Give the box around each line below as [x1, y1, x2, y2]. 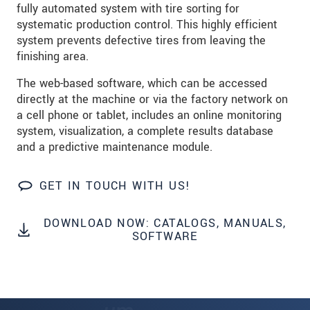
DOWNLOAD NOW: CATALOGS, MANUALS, [43, 215, 286, 232]
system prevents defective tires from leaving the [17, 33, 266, 49]
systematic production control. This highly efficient [17, 17, 277, 33]
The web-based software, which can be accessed [17, 75, 267, 92]
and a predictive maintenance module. [17, 139, 212, 156]
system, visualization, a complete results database [17, 123, 273, 140]
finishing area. [17, 48, 89, 65]
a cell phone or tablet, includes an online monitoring [17, 107, 282, 124]
